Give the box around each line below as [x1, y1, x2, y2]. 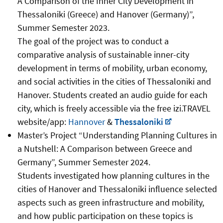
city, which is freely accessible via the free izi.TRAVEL [17, 103, 211, 114]
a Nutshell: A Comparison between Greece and [17, 143, 192, 155]
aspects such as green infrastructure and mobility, [17, 197, 204, 209]
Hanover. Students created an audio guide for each [17, 89, 208, 101]
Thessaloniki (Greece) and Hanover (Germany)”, [17, 8, 194, 20]
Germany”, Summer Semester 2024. [17, 156, 150, 168]
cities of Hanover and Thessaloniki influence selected [17, 183, 217, 195]
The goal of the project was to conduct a [17, 35, 169, 47]
